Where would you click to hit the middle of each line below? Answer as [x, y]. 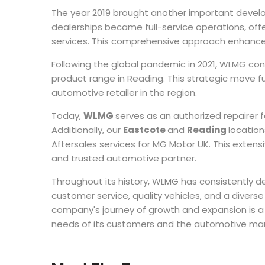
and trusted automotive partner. [124, 158]
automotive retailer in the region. [124, 92]
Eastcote [145, 130]
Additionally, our [87, 130]
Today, [67, 115]
